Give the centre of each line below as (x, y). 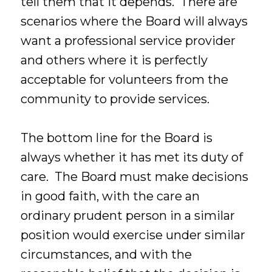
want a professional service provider (128, 40)
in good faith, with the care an (110, 196)
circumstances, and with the (107, 255)
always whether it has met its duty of (132, 158)
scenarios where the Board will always (134, 21)
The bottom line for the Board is (117, 138)
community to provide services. (115, 99)
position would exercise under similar (133, 235)
